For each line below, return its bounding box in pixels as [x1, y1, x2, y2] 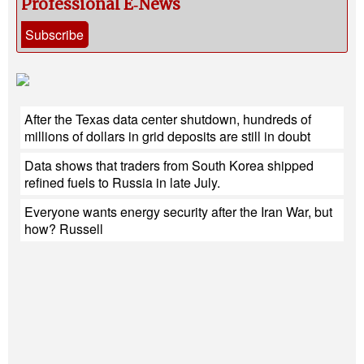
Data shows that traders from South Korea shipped [24, 156, 314, 175]
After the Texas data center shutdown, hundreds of [24, 110, 311, 129]
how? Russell [24, 219, 103, 239]
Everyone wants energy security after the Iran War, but [24, 202, 332, 222]
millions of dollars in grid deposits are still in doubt [24, 127, 310, 146]
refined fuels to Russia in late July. [24, 173, 220, 193]
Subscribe [25, 25, 84, 45]
